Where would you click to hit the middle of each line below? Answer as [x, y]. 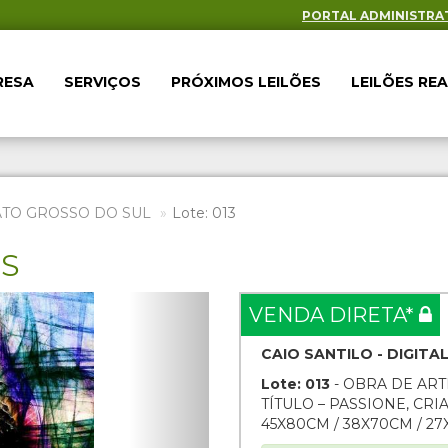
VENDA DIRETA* [334, 315]
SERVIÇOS [102, 82]
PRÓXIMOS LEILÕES [246, 82]
